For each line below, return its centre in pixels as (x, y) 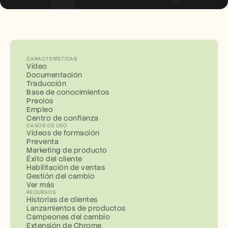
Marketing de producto (67, 150)
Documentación (54, 75)
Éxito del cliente (54, 159)
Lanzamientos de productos (76, 208)
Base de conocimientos (68, 92)
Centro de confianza (63, 118)
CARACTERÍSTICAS (52, 59)
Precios (40, 101)
